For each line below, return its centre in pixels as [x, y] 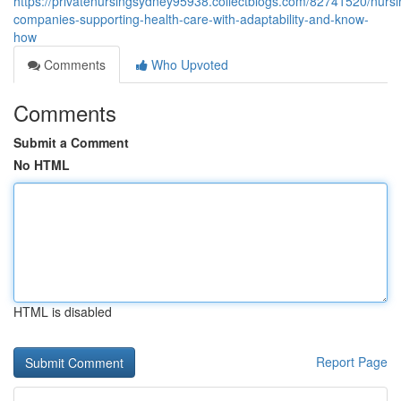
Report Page [352, 362]
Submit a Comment [71, 142]
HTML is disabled [63, 311]
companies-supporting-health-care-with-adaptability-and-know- [191, 19]
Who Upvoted [188, 64]
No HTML [42, 165]
